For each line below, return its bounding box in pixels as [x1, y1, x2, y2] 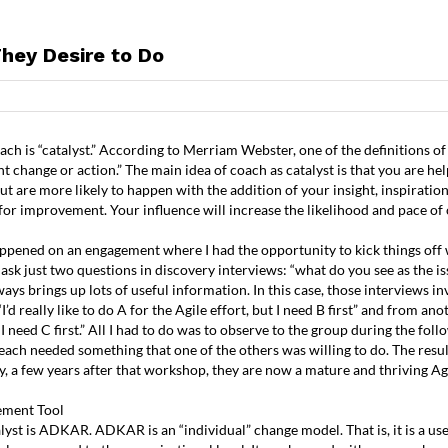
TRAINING [120, 58, 186, 75]
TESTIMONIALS [307, 58, 412, 75]
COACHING [211, 58, 282, 75]
